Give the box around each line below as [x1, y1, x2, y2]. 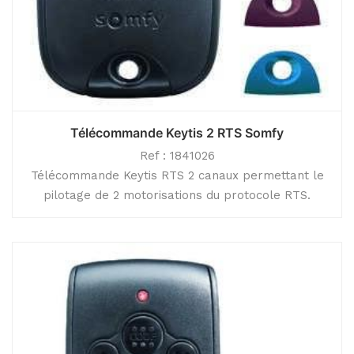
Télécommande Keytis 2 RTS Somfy [70, 125, 284, 141]
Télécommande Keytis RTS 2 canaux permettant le [30, 168, 324, 183]
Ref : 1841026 [139, 149, 215, 163]
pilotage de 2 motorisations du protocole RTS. [43, 188, 311, 202]
